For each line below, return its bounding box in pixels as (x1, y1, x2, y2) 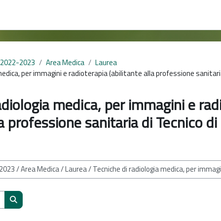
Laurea (95, 57, 117, 68)
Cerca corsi (13, 204, 47, 216)
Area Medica (46, 57, 84, 68)
